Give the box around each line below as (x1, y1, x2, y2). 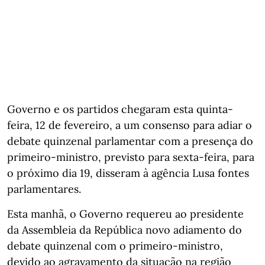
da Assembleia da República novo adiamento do (7, 222, 242, 237)
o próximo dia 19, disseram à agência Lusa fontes (7, 166, 249, 180)
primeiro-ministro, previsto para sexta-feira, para (7, 150, 254, 164)
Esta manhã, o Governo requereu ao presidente (7, 206, 244, 221)
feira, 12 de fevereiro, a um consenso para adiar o (7, 118, 252, 132)
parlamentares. (7, 182, 81, 196)
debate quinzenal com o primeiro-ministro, (7, 238, 223, 253)
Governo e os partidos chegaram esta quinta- (7, 102, 233, 116)
